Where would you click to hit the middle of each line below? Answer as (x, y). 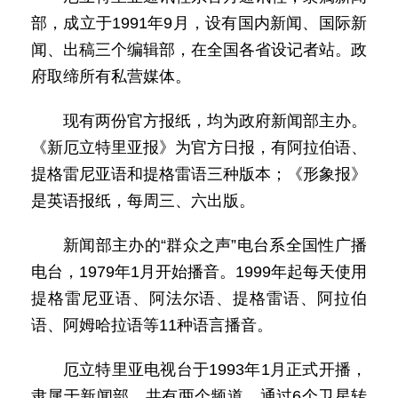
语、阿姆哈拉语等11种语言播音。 (152, 325)
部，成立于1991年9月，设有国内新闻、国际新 (199, 23)
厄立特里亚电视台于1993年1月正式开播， (215, 370)
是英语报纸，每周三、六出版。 (143, 201)
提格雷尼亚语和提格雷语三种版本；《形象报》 (199, 174)
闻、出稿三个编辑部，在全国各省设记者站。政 (199, 50)
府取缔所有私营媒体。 (111, 76)
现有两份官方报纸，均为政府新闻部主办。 (215, 121)
